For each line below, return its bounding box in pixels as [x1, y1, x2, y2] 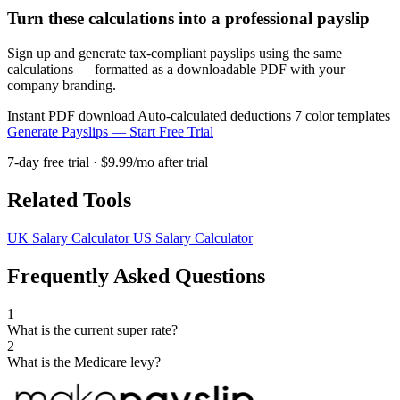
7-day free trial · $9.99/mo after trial [7, 154, 208, 171]
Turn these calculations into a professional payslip [7, 9, 370, 29]
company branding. [7, 78, 116, 94]
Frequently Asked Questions [7, 263, 265, 287]
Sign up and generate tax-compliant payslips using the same [7, 46, 342, 62]
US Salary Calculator [133, 229, 253, 246]
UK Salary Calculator [7, 229, 133, 246]
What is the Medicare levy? [7, 354, 161, 370]
